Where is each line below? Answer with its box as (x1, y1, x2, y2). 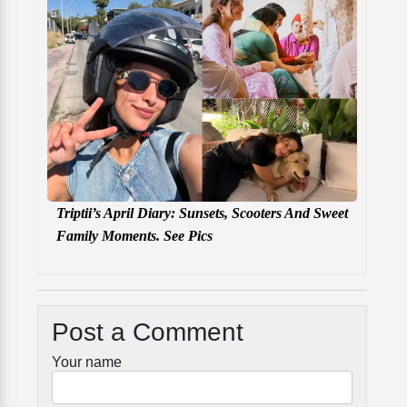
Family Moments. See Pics (56, 228, 213, 244)
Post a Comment (52, 318, 243, 347)
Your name (52, 354, 122, 371)
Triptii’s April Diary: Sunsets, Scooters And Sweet (56, 205, 348, 222)
